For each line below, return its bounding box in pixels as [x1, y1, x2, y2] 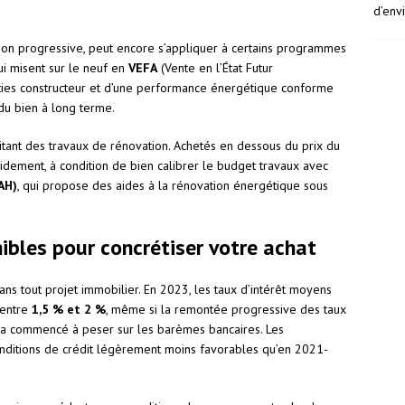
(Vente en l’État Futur [157, 60, 273, 77]
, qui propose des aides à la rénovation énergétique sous [17, 177, 328, 194]
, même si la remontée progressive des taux [106, 301, 346, 318]
